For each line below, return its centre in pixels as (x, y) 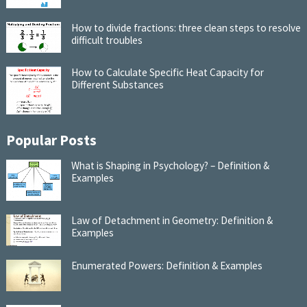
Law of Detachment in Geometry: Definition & (172, 220)
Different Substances (117, 85)
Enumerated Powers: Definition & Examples (167, 265)
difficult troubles (107, 40)
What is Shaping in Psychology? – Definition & (170, 165)
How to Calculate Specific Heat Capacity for (167, 73)
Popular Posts (51, 140)
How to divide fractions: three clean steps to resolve (186, 27)
